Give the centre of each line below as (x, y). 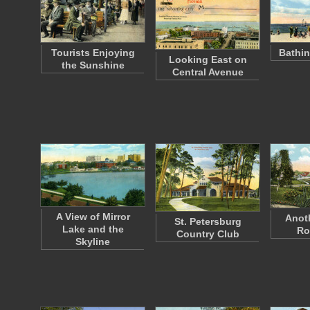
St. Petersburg (208, 221)
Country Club (208, 234)
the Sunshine (93, 65)
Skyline (93, 241)
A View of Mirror (93, 217)
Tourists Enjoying (93, 53)
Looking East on (208, 60)
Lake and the (93, 229)
